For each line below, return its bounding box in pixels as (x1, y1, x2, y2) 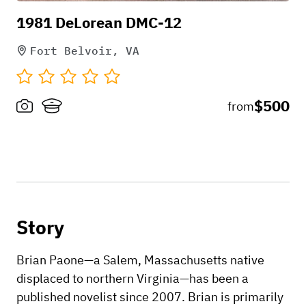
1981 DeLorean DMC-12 (16, 12, 182, 32)
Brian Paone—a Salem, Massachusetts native (16, 251, 264, 268)
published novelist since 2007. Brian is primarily (16, 288, 283, 305)
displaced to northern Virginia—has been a (16, 270, 249, 286)
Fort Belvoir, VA (30, 43, 139, 57)
